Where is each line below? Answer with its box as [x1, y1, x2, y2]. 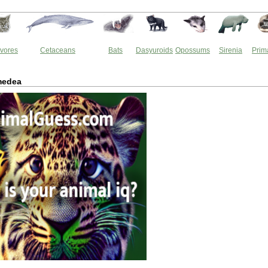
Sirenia [219, 46, 242, 54]
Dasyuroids [136, 46, 173, 54]
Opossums [175, 46, 210, 54]
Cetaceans [40, 46, 75, 54]
